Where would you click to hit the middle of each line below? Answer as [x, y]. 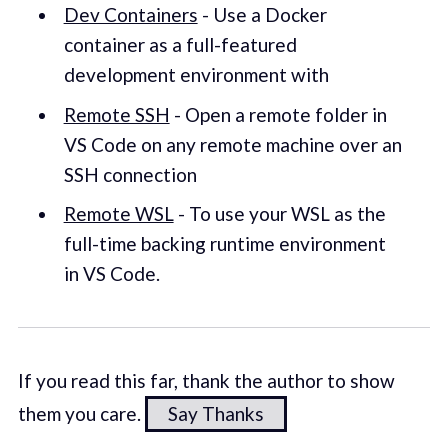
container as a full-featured [180, 45]
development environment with [196, 75]
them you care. [81, 413]
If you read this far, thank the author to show [206, 380]
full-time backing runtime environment [224, 244]
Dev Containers [130, 15]
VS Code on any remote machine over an [232, 144]
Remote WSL [118, 214]
